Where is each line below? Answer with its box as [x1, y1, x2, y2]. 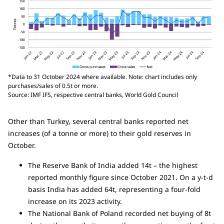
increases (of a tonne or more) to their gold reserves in [8, 128, 191, 138]
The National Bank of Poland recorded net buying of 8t [28, 208, 211, 218]
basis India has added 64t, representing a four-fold [28, 184, 200, 194]
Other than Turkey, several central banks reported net [8, 116, 188, 126]
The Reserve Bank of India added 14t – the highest [28, 160, 197, 170]
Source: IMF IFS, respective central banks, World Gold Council [8, 90, 178, 99]
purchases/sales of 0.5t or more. [8, 81, 98, 90]
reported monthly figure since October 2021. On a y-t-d [28, 172, 213, 182]
